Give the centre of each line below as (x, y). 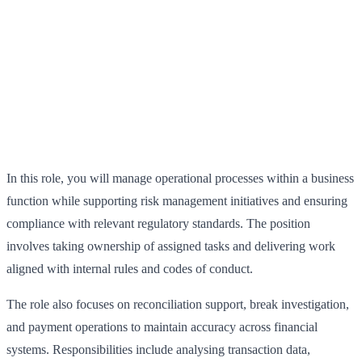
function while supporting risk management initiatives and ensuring (177, 201)
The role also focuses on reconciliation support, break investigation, (178, 305)
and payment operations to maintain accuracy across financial (162, 327)
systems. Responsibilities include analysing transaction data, (158, 350)
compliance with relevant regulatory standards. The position (158, 224)
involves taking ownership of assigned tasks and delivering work (171, 246)
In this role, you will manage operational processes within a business (180, 179)
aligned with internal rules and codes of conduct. (130, 269)
